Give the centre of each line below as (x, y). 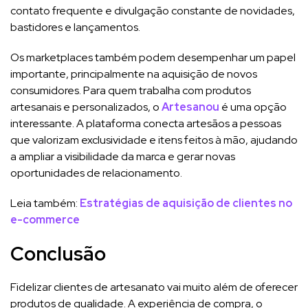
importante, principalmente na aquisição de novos (134, 74)
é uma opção (253, 107)
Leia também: (45, 203)
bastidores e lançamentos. (75, 27)
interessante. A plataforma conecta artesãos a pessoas (146, 123)
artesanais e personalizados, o (86, 107)
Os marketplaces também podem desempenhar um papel (153, 57)
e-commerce (45, 219)
